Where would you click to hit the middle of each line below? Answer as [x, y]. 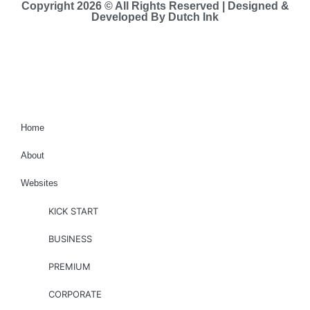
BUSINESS [70, 239]
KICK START [73, 211]
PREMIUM [70, 267]
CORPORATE [75, 294]
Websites [39, 183]
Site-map [155, 75]
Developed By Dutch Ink [155, 17]
